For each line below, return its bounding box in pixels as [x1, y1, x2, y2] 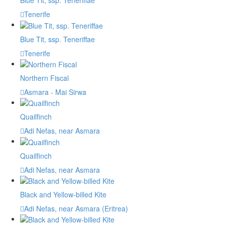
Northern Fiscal [20, 72, 69, 83]
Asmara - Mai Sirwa [24, 86, 86, 97]
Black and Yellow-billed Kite [20, 189, 106, 199]
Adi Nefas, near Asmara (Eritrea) [24, 203, 128, 213]
